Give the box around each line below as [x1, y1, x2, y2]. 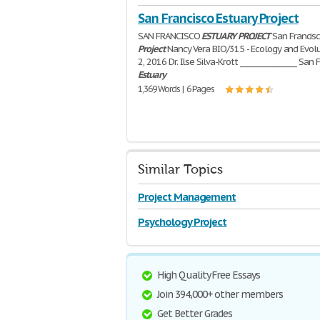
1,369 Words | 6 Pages [138, 84, 215, 94]
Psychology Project [138, 215, 227, 229]
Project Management [138, 190, 236, 204]
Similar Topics [138, 162, 223, 177]
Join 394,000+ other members [157, 288, 283, 301]
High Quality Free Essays [157, 269, 261, 281]
